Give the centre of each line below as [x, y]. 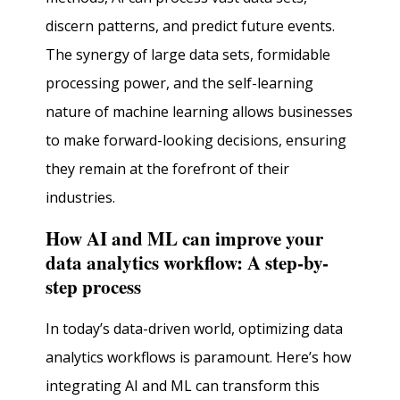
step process [94, 286]
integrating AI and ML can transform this [183, 386]
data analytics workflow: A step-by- [187, 262]
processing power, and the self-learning [180, 83]
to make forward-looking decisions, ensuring [196, 140]
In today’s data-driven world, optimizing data [195, 329]
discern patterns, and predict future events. [191, 25]
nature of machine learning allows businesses [200, 111]
